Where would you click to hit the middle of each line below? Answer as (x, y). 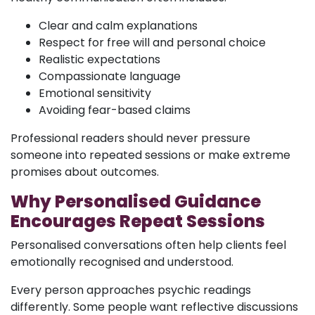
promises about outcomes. (85, 172)
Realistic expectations (99, 59)
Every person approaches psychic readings (131, 290)
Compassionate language (110, 76)
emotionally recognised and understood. (122, 262)
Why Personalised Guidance (136, 201)
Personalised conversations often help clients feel (148, 245)
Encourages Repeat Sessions (138, 221)
